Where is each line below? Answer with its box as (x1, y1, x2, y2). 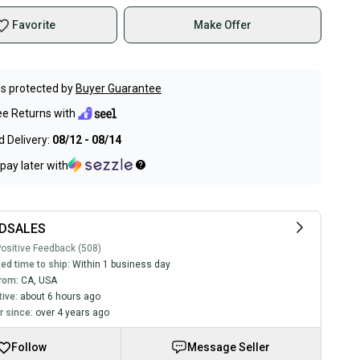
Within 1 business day (72, 259, 170, 270)
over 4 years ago (35, 307, 109, 318)
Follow (10, 341, 47, 354)
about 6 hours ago (19, 291, 100, 302)
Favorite (11, 18, 55, 31)
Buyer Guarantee (75, 82, 162, 95)
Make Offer (194, 18, 252, 31)
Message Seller (187, 341, 271, 354)
